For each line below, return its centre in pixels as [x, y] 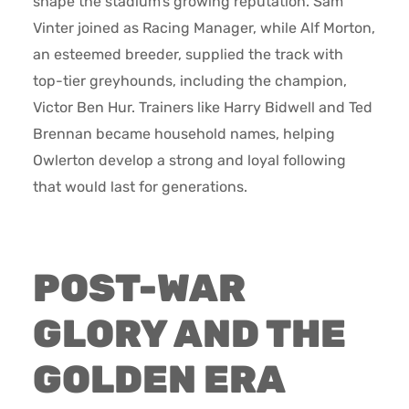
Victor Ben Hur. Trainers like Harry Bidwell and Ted [202, 107]
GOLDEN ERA [159, 380]
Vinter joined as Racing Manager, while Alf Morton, [204, 27]
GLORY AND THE [189, 334]
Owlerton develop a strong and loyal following [189, 160]
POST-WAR [139, 288]
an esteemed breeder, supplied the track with [188, 54]
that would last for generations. [140, 186]
